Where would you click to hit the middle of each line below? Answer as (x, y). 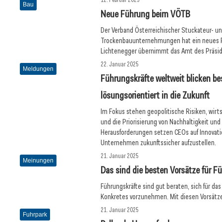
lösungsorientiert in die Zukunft (155, 95)
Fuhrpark (35, 215)
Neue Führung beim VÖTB (146, 14)
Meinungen (38, 161)
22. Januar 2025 (120, 64)
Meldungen (38, 69)
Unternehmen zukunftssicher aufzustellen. (159, 143)
